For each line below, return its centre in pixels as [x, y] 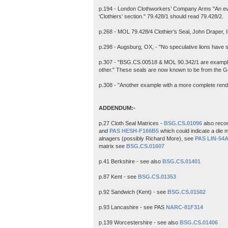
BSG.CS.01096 [183, 123]
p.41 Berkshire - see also [131, 161]
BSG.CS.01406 [199, 222]
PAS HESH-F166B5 [134, 131]
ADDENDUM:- [117, 108]
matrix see [112, 146]
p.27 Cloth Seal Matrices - [131, 123]
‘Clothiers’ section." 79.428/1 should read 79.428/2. [161, 16]
